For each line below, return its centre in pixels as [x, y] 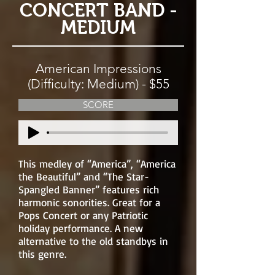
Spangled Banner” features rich [89, 189]
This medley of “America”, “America [97, 164]
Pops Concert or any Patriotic [83, 215]
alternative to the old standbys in [93, 241]
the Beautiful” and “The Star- [84, 176]
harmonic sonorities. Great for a [89, 202]
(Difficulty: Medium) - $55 [98, 84]
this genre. [42, 254]
